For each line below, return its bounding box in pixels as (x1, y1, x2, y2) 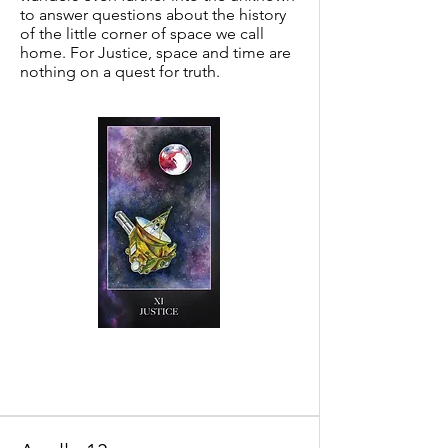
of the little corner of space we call (20, 24, 264, 43)
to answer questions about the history (20, 5, 286, 24)
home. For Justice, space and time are (20, 43, 291, 62)
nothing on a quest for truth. (20, 62, 220, 81)
